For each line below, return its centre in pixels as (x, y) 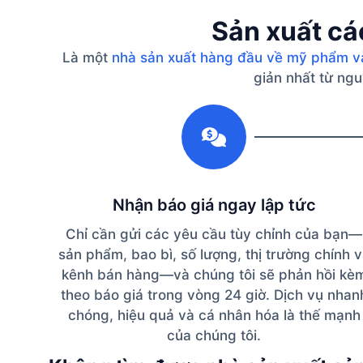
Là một (87, 57)
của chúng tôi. (214, 335)
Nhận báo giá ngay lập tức (214, 205)
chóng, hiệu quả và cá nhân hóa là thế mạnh (214, 315)
